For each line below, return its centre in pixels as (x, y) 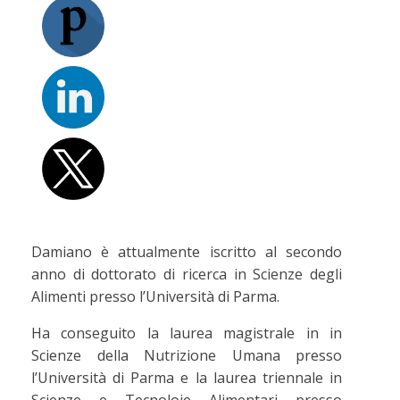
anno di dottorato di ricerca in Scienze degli (187, 274)
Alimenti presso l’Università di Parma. (155, 296)
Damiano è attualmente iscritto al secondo (187, 252)
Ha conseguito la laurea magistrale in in (187, 333)
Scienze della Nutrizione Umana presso (187, 355)
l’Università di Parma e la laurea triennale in (187, 378)
